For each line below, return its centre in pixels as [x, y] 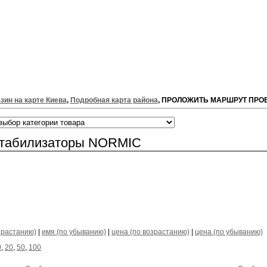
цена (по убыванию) [229, 232]
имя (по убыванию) [74, 232]
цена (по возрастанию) [150, 232]
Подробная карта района [114, 100]
